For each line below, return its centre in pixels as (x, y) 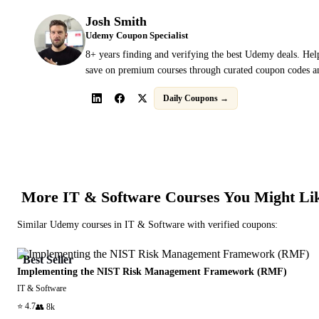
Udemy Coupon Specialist (137, 36)
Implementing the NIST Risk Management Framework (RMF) (152, 272)
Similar (33, 225)
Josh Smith (116, 22)
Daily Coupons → (196, 98)
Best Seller (48, 260)
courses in (102, 225)
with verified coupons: (231, 225)
